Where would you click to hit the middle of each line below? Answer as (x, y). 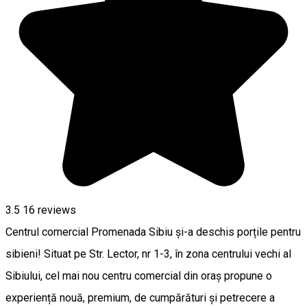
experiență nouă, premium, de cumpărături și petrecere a (140, 297)
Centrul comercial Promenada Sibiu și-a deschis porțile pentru (153, 232)
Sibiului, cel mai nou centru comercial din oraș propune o (139, 275)
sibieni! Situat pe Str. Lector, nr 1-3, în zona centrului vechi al (148, 254)
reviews (56, 210)
